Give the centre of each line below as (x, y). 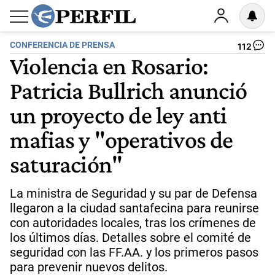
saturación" (66, 164)
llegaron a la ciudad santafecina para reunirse (134, 208)
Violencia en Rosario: (109, 66)
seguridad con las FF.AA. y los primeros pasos (134, 252)
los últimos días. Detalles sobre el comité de (130, 238)
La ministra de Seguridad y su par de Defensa (134, 193)
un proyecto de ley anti (118, 115)
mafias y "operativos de (122, 139)
